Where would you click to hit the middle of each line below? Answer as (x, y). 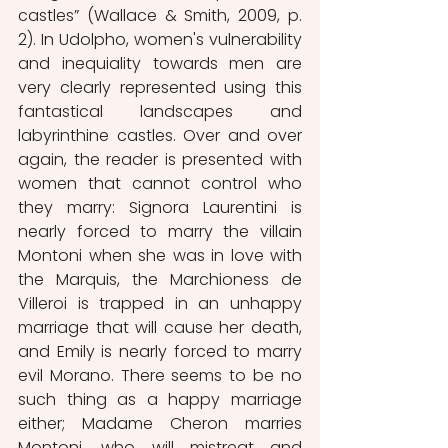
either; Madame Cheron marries (160, 423)
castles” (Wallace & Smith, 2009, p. (160, 15)
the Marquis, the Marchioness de (160, 279)
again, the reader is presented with (160, 159)
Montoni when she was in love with (160, 255)
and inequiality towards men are (160, 63)
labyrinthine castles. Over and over (160, 135)
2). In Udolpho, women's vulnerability (160, 39)
